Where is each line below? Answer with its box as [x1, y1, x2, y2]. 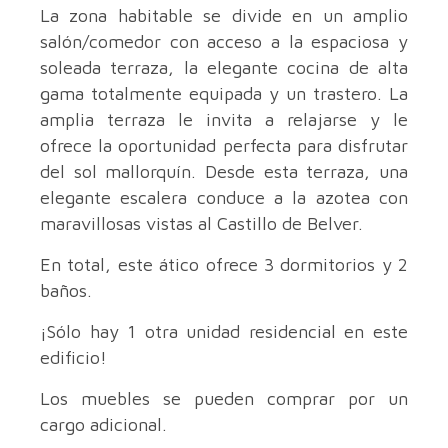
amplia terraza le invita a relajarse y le [40, 109, 408, 131]
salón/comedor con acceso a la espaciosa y [40, 31, 408, 53]
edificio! [40, 347, 107, 369]
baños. [40, 280, 92, 302]
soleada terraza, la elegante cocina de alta [40, 57, 408, 79]
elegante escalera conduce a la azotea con [40, 187, 408, 209]
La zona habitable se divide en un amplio [40, 5, 408, 27]
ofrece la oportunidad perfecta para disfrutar [40, 135, 408, 157]
